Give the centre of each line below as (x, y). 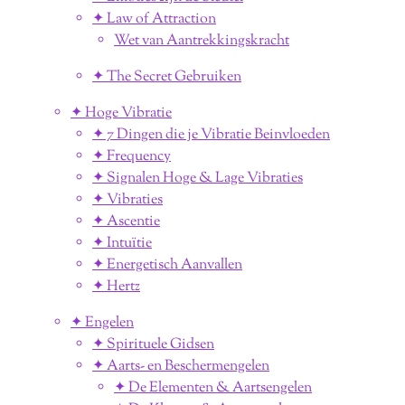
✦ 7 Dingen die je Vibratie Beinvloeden (211, 135)
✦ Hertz (116, 287)
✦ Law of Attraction (154, 19)
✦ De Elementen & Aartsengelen (213, 388)
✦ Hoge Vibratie (121, 113)
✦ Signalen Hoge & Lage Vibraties (198, 178)
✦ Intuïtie (122, 243)
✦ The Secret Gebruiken (167, 77)
